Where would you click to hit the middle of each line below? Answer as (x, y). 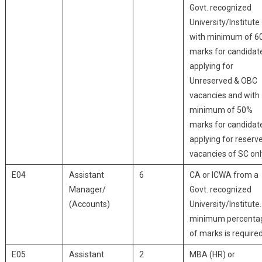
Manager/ (87, 189)
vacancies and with (224, 95)
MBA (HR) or (212, 254)
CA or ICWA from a (224, 175)
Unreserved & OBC (223, 81)
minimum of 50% (221, 110)
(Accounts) (89, 204)
